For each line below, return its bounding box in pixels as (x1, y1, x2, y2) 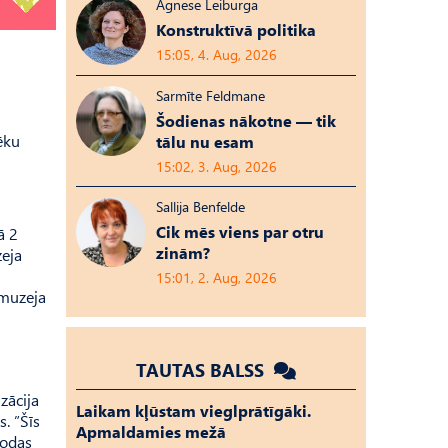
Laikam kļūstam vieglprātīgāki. (76, 400, 311, 421)
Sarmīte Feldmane (156, 86, 265, 105)
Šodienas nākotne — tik (156, 110, 336, 131)
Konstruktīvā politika (156, 19, 316, 40)
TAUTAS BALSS (136, 357, 269, 382)
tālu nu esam (156, 131, 254, 152)
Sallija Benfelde (156, 197, 245, 216)
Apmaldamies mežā (76, 421, 226, 442)
